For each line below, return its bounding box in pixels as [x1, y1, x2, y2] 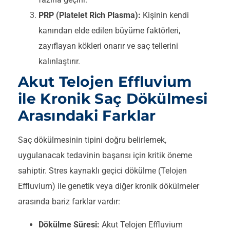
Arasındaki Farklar [18, 107, 156, 125]
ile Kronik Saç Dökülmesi [18, 90, 208, 108]
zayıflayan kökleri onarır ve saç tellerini [39, 41, 178, 51]
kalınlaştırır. [39, 56, 80, 67]
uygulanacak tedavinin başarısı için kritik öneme [18, 150, 192, 161]
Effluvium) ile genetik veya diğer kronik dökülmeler [18, 181, 199, 191]
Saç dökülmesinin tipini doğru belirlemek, [18, 135, 166, 145]
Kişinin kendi [141, 10, 189, 21]
